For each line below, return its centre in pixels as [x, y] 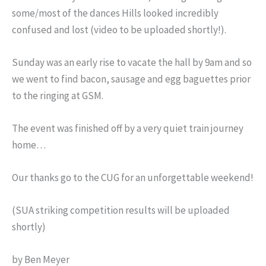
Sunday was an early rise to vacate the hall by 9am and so [132, 62]
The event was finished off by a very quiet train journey [128, 128]
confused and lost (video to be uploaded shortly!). [119, 29]
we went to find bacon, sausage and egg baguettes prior [131, 79]
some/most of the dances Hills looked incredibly [115, 13]
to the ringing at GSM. [58, 95]
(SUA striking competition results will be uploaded [121, 210]
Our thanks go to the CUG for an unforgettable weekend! [133, 178]
